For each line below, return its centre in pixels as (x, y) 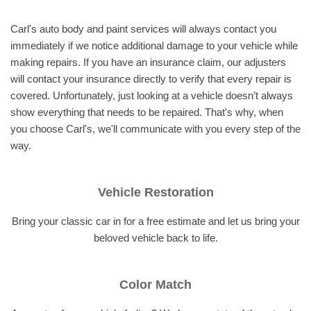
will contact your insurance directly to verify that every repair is (151, 79)
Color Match (155, 285)
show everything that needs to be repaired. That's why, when (147, 112)
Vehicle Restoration (155, 192)
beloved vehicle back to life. (155, 238)
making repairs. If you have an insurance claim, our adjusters (148, 62)
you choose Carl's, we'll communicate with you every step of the (155, 129)
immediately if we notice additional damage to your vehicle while (154, 45)
